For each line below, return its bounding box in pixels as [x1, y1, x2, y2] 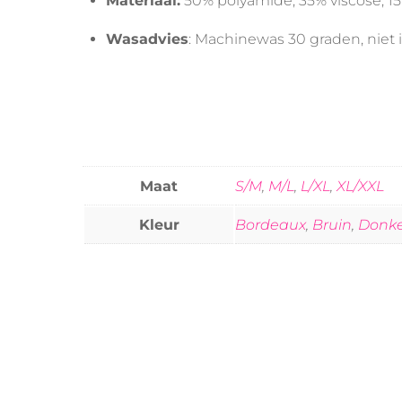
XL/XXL [336, 177, 384, 195]
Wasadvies [105, 31, 188, 48]
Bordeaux [235, 215, 306, 233]
